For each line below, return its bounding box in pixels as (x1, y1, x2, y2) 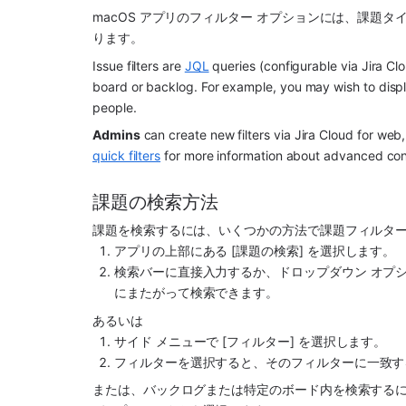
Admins (92, 127, 140, 142)
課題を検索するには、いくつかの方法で (92, 222, 320, 238)
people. (92, 99, 137, 115)
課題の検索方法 (92, 190, 218, 213)
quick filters (92, 148, 161, 163)
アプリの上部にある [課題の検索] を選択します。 (114, 243, 396, 259)
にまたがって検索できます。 (114, 285, 279, 301)
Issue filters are (92, 57, 185, 73)
